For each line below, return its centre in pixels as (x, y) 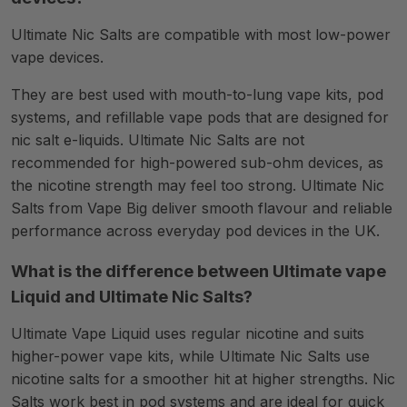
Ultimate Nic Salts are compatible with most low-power (201, 35)
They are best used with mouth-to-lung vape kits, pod (197, 94)
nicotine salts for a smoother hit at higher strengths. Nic (203, 379)
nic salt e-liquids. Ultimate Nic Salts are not (158, 140)
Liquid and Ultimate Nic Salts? (132, 297)
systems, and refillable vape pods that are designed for (200, 117)
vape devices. (57, 57)
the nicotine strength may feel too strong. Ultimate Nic (198, 185)
